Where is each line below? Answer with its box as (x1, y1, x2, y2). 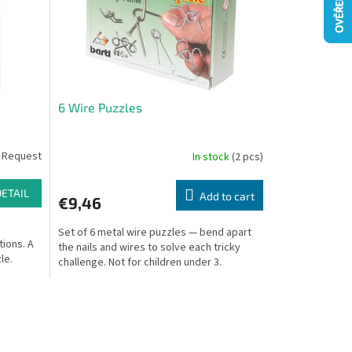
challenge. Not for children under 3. (57, 255, 222, 270)
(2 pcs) (231, 148, 263, 165)
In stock (192, 148, 232, 165)
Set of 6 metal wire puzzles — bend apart (57, 225, 251, 240)
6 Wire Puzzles (57, 100, 142, 115)
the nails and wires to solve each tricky (57, 240, 240, 255)
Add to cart (199, 189, 255, 203)
